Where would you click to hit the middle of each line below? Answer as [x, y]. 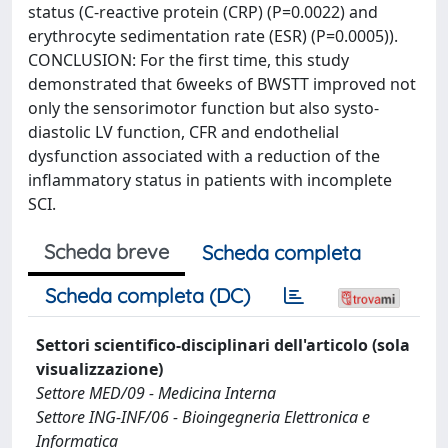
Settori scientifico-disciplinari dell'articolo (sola [223, 344]
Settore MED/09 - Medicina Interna [156, 392]
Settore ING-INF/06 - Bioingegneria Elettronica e [203, 416]
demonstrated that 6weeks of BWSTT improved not [222, 83]
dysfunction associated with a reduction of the [204, 155]
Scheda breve [106, 251]
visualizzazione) [99, 368]
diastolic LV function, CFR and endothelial [183, 131]
